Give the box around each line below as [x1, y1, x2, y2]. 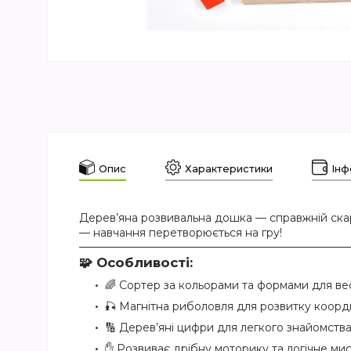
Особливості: [96, 255, 193, 271]
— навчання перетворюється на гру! [79, 226, 282, 241]
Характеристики [185, 161, 273, 175]
